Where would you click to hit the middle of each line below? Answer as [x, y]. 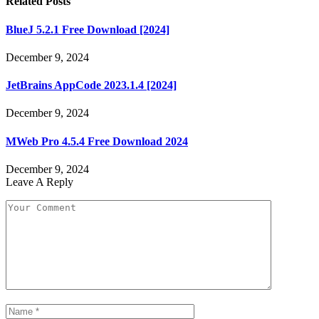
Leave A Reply [40, 182]
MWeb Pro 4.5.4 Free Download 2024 [97, 141]
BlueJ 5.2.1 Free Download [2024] [88, 29]
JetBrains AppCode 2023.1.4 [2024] [91, 85]
